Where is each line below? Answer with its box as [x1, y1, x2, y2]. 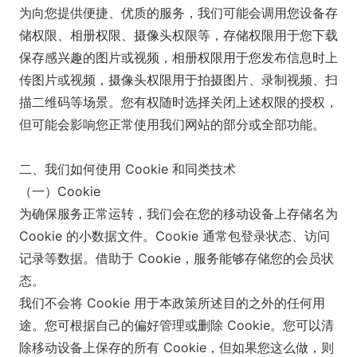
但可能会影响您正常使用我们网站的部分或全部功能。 [19, 116, 325, 132]
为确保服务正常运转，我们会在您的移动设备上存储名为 [19, 206, 338, 222]
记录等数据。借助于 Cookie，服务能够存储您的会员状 [19, 250, 334, 266]
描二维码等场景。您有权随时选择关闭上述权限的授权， [19, 94, 338, 110]
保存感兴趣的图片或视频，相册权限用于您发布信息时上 [19, 49, 338, 65]
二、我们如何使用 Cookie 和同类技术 [19, 161, 236, 177]
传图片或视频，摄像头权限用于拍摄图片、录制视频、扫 [19, 72, 338, 88]
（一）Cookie [19, 183, 100, 199]
